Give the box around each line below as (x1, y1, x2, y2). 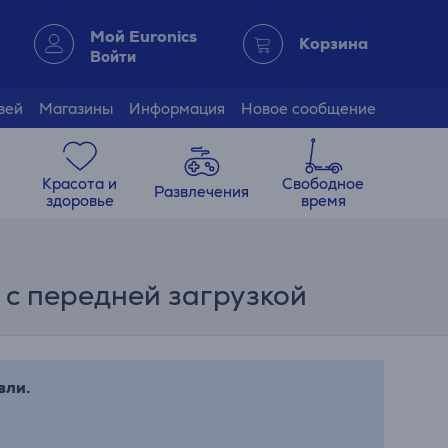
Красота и (42, 173, 118, 193)
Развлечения (154, 182, 250, 201)
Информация (129, 98, 225, 118)
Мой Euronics (89, 25, 197, 47)
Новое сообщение (241, 98, 376, 118)
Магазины (39, 98, 113, 118)
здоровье (45, 190, 114, 210)
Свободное (282, 173, 365, 193)
